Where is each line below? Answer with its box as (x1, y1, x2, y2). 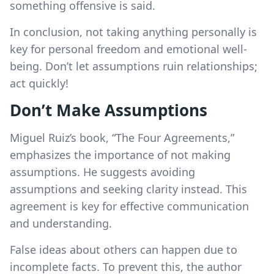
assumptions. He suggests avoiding (10, 164, 195, 179)
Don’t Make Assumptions (10, 98, 207, 121)
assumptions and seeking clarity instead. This (10, 181, 247, 196)
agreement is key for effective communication (10, 198, 249, 213)
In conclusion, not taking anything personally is (10, 24, 257, 39)
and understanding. (10, 215, 112, 231)
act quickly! (10, 75, 68, 91)
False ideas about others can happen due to (10, 242, 237, 257)
